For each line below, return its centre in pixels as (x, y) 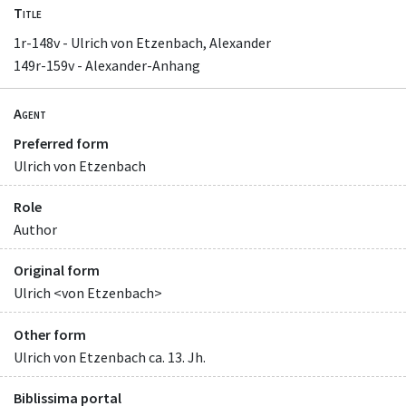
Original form (57, 271)
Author (35, 230)
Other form (50, 334)
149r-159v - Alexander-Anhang (107, 65)
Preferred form (61, 144)
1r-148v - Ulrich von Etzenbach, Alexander (142, 42)
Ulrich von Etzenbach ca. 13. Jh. (110, 357)
